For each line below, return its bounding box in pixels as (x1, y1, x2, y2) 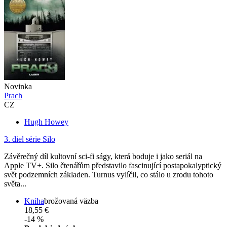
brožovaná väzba (44, 196, 98, 205)
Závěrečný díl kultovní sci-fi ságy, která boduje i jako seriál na (4, 152, 202, 161)
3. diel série (4, 134, 41, 143)
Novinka (4, 82, 32, 91)
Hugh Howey (24, 117, 68, 126)
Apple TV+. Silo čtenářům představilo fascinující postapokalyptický (4, 161, 221, 170)
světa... (4, 179, 26, 188)
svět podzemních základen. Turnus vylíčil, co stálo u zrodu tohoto (4, 170, 213, 179)
